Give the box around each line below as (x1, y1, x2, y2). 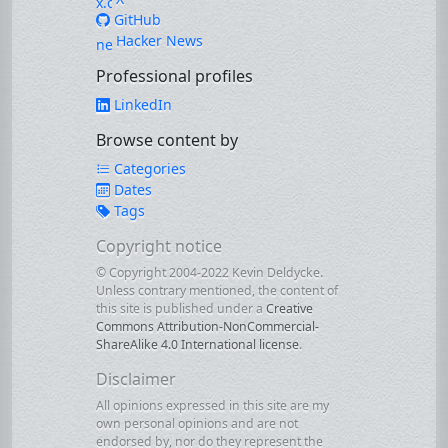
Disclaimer (96, 368, 176, 390)
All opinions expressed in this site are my (96, 397, 329, 414)
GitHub (110, 10, 161, 29)
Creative (266, 300, 313, 317)
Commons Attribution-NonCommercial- (96, 318, 319, 335)
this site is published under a (96, 300, 266, 317)
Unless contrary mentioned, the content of (96, 282, 338, 299)
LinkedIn (110, 95, 172, 114)
